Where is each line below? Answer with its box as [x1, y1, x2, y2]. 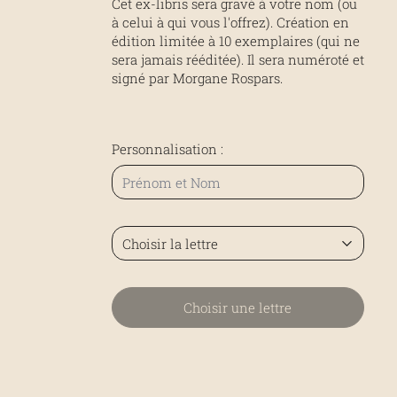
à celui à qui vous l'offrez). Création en [111, 13, 349, 32]
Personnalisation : [111, 139, 223, 158]
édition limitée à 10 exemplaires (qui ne [111, 32, 360, 51]
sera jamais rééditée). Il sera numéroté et [111, 51, 364, 69]
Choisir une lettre [183, 298, 292, 316]
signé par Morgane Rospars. [111, 69, 283, 88]
